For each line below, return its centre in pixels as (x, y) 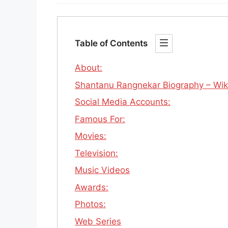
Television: (96, 153)
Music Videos (102, 170)
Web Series (98, 221)
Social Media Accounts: (123, 102)
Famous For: (100, 119)
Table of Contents (111, 44)
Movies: (91, 136)
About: (89, 68)
